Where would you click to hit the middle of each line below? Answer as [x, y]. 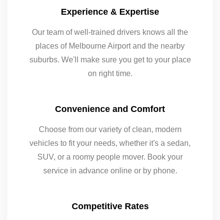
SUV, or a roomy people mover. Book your [110, 157]
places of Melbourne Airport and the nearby [110, 46]
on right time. [110, 74]
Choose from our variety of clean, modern [110, 130]
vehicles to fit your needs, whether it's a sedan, [110, 143]
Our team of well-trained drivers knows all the [110, 32]
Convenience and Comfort [110, 109]
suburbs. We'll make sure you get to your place [110, 60]
